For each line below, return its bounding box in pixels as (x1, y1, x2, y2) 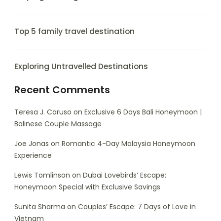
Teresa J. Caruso (14, 107, 72, 117)
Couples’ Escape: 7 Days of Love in (78, 202, 196, 212)
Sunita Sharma (14, 202, 65, 212)
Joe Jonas (14, 139, 49, 149)
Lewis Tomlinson (14, 170, 70, 181)
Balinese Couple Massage (14, 119, 102, 129)
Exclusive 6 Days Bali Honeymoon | (84, 107, 202, 117)
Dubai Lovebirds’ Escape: (83, 170, 166, 181)
